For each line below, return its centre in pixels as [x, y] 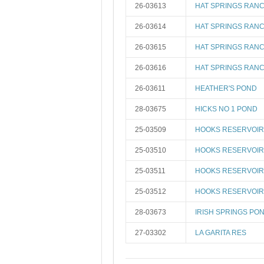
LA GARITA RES [221, 233]
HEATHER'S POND [226, 88]
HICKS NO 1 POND [226, 109]
